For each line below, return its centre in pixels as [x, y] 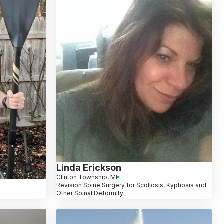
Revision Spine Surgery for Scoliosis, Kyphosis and [131, 185]
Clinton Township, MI [87, 177]
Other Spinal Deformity [90, 193]
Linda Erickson [89, 167]
